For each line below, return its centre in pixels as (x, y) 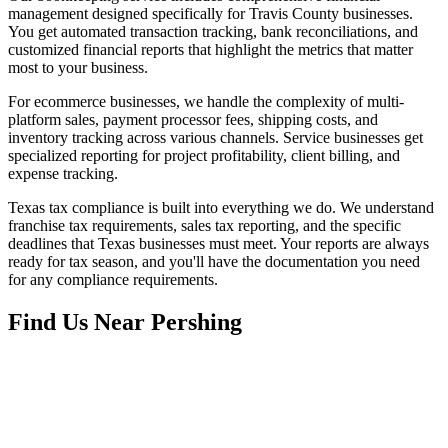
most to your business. (78, 68)
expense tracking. (63, 174)
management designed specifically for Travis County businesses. (210, 14)
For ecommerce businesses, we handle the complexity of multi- (206, 102)
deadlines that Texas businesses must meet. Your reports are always (218, 244)
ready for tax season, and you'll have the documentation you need (214, 262)
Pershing (196, 321)
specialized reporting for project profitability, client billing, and (204, 156)
